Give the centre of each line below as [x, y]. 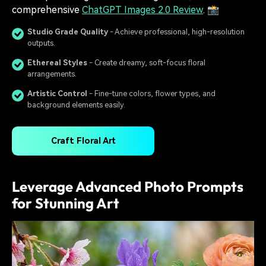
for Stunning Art [66, 203]
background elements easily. [76, 104]
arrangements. [52, 74]
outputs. [41, 43]
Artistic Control [57, 93]
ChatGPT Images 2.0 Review [142, 10]
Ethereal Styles [57, 62]
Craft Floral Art [83, 141]
